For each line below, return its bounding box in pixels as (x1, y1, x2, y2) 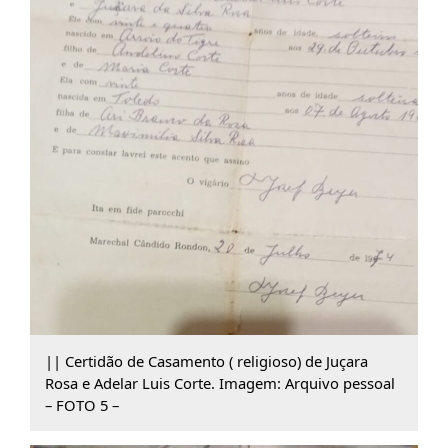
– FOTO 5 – (44, 394, 119, 415)
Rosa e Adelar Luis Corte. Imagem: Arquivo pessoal (44, 372, 395, 393)
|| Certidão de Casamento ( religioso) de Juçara (44, 350, 368, 371)
